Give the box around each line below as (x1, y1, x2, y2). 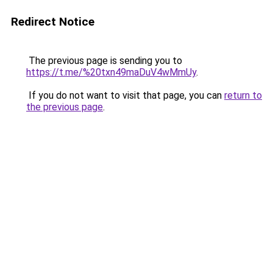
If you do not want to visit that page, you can (26, 90, 224, 101)
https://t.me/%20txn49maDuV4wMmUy (26, 66, 196, 78)
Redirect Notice (11, 15, 94, 29)
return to (224, 90, 262, 101)
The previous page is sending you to (26, 55, 182, 66)
